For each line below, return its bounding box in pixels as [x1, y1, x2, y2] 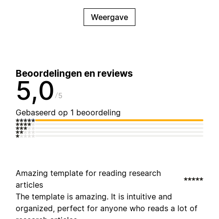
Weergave [91, 12, 128, 22]
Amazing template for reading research [16, 168, 161, 178]
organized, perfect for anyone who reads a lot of [16, 203, 197, 214]
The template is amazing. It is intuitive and [16, 192, 172, 202]
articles [16, 180, 43, 190]
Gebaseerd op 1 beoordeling [16, 108, 121, 118]
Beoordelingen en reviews [16, 68, 133, 80]
